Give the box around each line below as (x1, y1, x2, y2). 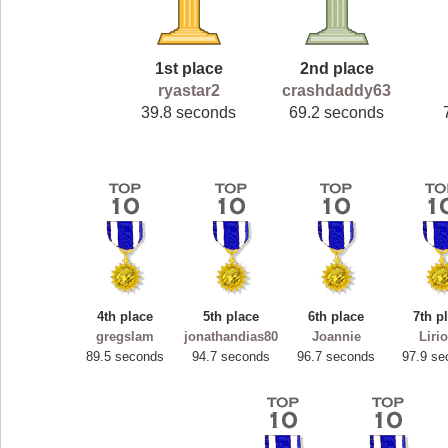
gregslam (96, 329, 155, 345)
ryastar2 (158, 81, 220, 99)
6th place (308, 309, 365, 325)
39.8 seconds (141, 103, 237, 121)
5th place (203, 309, 259, 325)
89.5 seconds (86, 349, 165, 365)
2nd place (300, 59, 374, 77)
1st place (155, 59, 223, 77)
